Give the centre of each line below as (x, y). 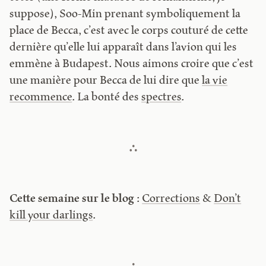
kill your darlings (51, 216)
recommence (41, 98)
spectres (161, 98)
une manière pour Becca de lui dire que (106, 81)
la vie (215, 81)
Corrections (171, 199)
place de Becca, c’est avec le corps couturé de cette (129, 31)
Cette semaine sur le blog (72, 199)
